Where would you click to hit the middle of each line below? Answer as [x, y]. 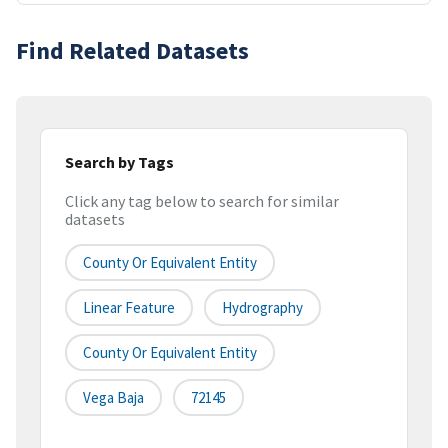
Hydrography [262, 308]
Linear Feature [129, 308]
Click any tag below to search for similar [202, 201]
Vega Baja [113, 398]
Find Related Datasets [132, 50]
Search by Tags [119, 161]
